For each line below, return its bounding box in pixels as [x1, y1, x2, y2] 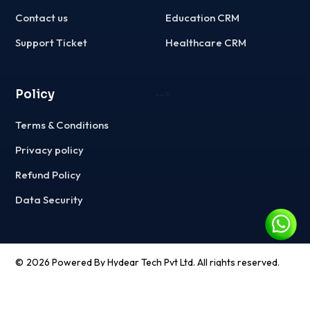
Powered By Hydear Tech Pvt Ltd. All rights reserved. [49, 256, 280, 269]
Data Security [15, 193, 84, 207]
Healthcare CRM [165, 36, 246, 50]
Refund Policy [15, 168, 82, 182]
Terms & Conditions [15, 118, 109, 132]
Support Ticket [15, 36, 88, 50]
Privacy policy [15, 143, 84, 157]
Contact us [15, 11, 69, 25]
